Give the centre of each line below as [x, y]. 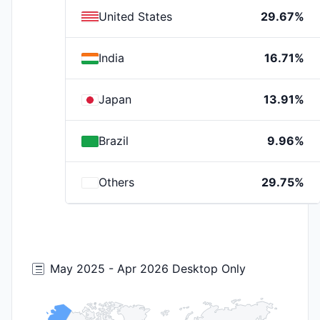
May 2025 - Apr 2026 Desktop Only [148, 269]
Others [116, 182]
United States [135, 16]
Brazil [114, 141]
